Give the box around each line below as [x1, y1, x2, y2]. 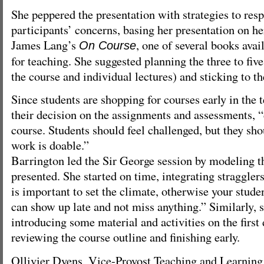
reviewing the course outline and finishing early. [11, 229, 240, 246]
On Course [79, 38, 136, 52]
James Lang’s [11, 36, 79, 53]
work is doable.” [11, 137, 89, 154]
